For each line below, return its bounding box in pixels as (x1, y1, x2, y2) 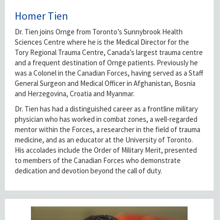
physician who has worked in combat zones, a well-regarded (15, 114, 197, 124)
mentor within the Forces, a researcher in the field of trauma (15, 124, 200, 134)
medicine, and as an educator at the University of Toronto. (15, 135, 193, 144)
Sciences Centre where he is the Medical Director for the (15, 37, 189, 47)
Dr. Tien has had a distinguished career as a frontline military (15, 104, 198, 113)
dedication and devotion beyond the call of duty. (15, 165, 164, 175)
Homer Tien (15, 8, 68, 23)
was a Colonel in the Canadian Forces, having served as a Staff (15, 68, 203, 78)
